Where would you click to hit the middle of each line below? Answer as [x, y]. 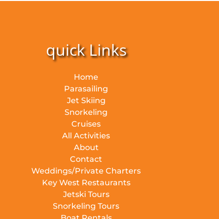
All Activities [86, 135]
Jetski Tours [86, 194]
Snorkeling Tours [86, 206]
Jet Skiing [86, 100]
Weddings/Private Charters [86, 171]
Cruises [86, 124]
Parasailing [86, 88]
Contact [86, 159]
